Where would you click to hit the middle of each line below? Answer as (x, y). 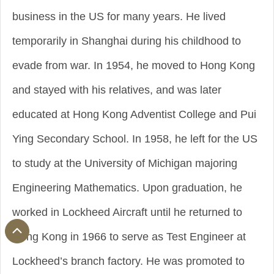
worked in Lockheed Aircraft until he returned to (127, 212)
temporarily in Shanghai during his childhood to (127, 41)
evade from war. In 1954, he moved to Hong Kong (134, 65)
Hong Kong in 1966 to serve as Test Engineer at (129, 237)
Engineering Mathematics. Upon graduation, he (127, 188)
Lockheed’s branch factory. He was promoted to (128, 261)
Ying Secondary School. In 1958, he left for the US (135, 139)
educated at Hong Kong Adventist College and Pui (134, 114)
